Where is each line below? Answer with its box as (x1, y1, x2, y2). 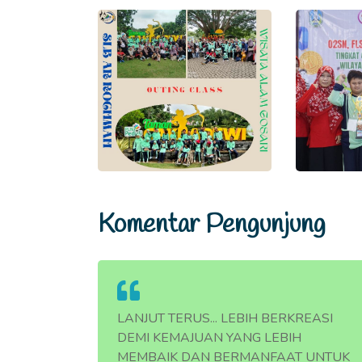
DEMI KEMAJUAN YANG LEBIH (117, 329, 301, 347)
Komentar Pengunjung (98, 208, 326, 243)
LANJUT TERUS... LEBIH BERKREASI (117, 309, 333, 328)
